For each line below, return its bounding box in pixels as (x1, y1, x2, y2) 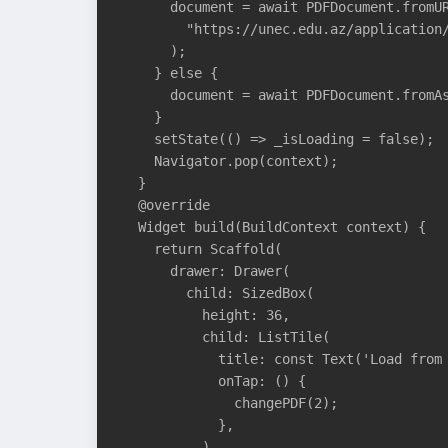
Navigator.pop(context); (122, 152, 338, 169)
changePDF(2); (122, 394, 338, 411)
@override (122, 196, 210, 213)
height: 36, (122, 306, 290, 323)
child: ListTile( (122, 328, 330, 345)
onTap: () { (122, 372, 306, 389)
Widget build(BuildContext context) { (122, 218, 426, 235)
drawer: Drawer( (122, 262, 290, 279)
